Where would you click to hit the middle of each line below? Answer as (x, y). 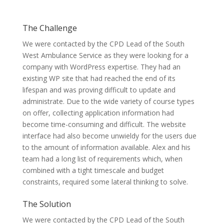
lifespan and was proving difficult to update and (99, 90)
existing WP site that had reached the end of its (99, 78)
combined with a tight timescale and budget (93, 170)
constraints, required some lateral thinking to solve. (105, 182)
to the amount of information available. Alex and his (106, 147)
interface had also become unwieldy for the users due (109, 136)
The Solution (46, 204)
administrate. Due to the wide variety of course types (108, 101)
